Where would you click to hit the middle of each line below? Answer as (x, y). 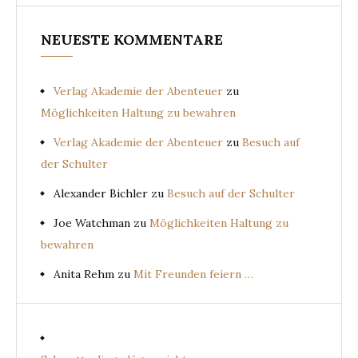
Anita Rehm (84, 274)
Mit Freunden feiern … (193, 274)
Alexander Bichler (101, 194)
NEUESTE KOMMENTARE (132, 40)
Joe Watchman (92, 223)
